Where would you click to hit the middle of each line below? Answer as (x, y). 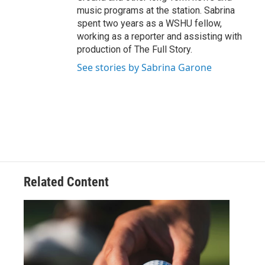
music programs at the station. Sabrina (156, 11)
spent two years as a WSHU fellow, (149, 24)
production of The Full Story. (135, 50)
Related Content (66, 182)
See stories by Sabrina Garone (144, 68)
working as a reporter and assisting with (159, 37)
